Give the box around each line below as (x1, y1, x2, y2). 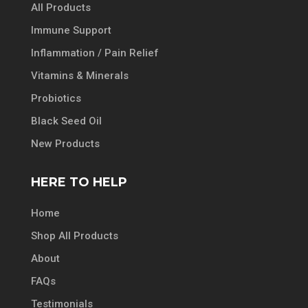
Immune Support (30, 24, 111, 37)
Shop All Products (30, 230, 118, 243)
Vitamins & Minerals (30, 69, 129, 82)
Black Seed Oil (30, 115, 102, 128)
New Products (30, 137, 100, 151)
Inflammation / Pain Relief (30, 47, 159, 60)
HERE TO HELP (30, 175, 127, 190)
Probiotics (30, 92, 81, 105)
